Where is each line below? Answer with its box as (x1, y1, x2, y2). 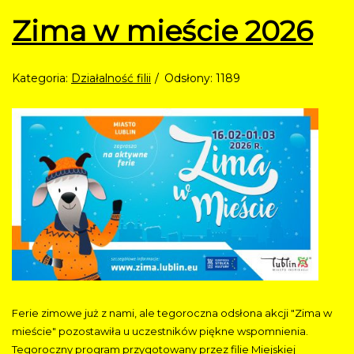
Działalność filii (71, 71, 151, 86)
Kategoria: (12, 71, 71, 86)
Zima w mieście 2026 (12, 13, 313, 49)
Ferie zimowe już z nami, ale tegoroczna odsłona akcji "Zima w (12, 307, 332, 320)
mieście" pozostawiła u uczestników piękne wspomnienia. (12, 325, 308, 338)
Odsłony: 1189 (164, 71, 240, 86)
